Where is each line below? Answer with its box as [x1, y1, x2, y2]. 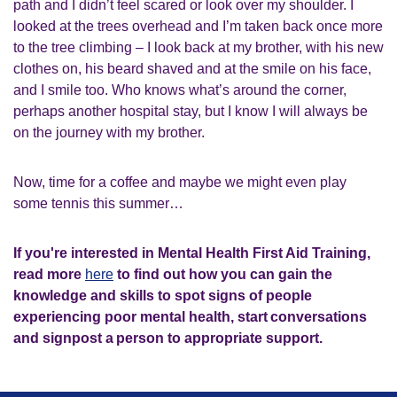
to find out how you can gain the [113, 267, 332, 282]
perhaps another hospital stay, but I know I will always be [13, 104, 368, 119]
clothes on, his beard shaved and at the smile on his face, [13, 61, 371, 76]
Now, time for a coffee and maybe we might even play [13, 175, 346, 190]
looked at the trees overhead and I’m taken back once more [13, 19, 383, 34]
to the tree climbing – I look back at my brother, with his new [13, 40, 384, 55]
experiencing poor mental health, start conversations [13, 309, 367, 324]
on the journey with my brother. [13, 125, 205, 140]
